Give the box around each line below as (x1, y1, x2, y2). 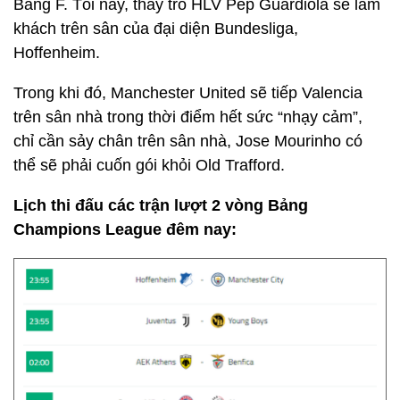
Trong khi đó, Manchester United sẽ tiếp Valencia (13, 84, 362, 102)
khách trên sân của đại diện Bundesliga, (13, 20, 298, 37)
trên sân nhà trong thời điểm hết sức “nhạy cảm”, (13, 108, 362, 126)
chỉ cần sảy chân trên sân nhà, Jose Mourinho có (13, 132, 362, 150)
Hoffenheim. (13, 44, 100, 62)
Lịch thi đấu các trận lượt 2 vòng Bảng (13, 196, 308, 214)
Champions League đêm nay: (13, 221, 237, 238)
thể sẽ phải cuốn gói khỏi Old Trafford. (13, 156, 285, 174)
